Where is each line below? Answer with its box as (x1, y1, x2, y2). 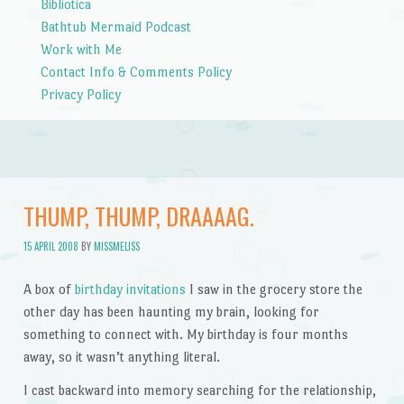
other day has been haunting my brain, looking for (23, 303, 319, 319)
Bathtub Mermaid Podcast (40, 18, 191, 34)
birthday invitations (74, 280, 186, 297)
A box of (23, 280, 75, 297)
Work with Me (40, 41, 122, 57)
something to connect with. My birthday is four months (23, 326, 348, 342)
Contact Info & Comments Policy (40, 63, 232, 79)
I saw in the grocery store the (185, 280, 363, 297)
